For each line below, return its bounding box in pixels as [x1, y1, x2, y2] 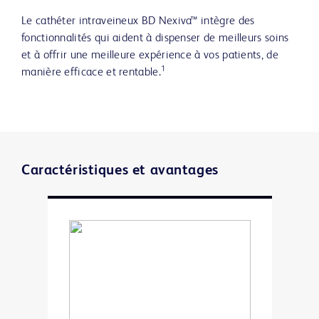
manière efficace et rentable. [21, 66, 161, 78]
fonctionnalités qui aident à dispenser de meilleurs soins [21, 32, 289, 44]
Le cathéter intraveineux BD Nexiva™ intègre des [21, 15, 255, 27]
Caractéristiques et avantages [21, 163, 219, 178]
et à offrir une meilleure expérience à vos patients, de [21, 49, 278, 61]
